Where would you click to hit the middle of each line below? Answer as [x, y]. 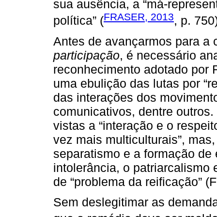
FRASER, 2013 [139, 17]
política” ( [78, 21]
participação [86, 55]
